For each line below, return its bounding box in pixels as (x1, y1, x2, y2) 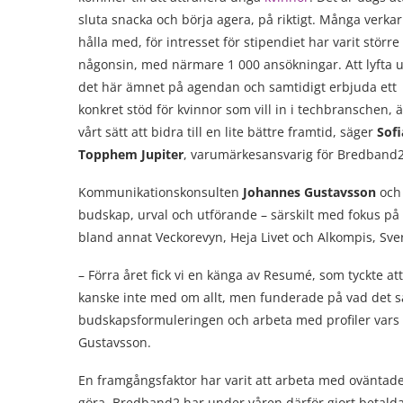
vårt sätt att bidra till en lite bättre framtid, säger (78, 123, 377, 140)
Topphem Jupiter (78, 146, 184, 163)
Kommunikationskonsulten (78, 184, 243, 201)
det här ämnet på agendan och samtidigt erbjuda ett (78, 78, 397, 95)
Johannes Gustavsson (243, 184, 376, 201)
